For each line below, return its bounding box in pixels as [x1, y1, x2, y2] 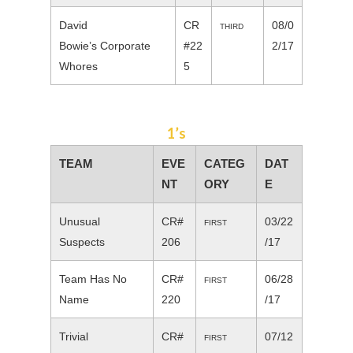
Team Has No [59, 273, 127, 286]
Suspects [59, 236, 105, 249]
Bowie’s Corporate [59, 39, 150, 53]
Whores [59, 60, 98, 73]
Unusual [59, 215, 100, 229]
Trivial [59, 330, 88, 344]
